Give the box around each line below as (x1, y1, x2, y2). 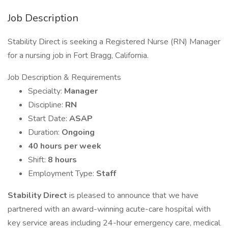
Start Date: (28, 113, 69, 124)
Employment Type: (28, 168, 96, 179)
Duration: (28, 127, 62, 138)
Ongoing (62, 127, 95, 138)
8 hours (48, 154, 77, 165)
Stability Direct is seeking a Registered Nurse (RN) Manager (8, 36, 220, 47)
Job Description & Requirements (8, 72, 121, 83)
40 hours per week (28, 140, 101, 152)
